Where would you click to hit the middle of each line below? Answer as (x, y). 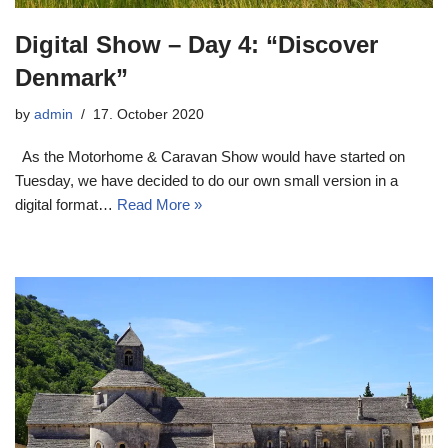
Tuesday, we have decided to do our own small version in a (206, 181)
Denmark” (71, 78)
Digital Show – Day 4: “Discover (196, 45)
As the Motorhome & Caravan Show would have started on (210, 157)
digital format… (66, 205)
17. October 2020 (148, 115)
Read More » (159, 205)
